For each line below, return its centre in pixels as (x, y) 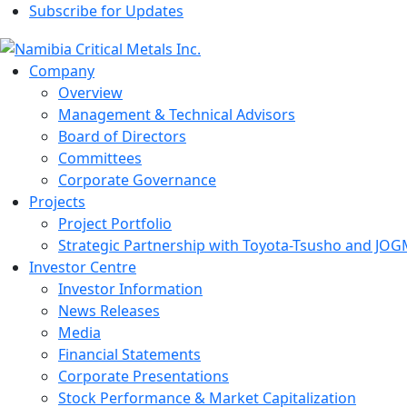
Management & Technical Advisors (177, 114)
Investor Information (130, 288)
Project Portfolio (115, 223)
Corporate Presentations (144, 376)
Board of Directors (122, 136)
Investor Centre (83, 267)
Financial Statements (129, 354)
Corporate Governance (137, 179)
